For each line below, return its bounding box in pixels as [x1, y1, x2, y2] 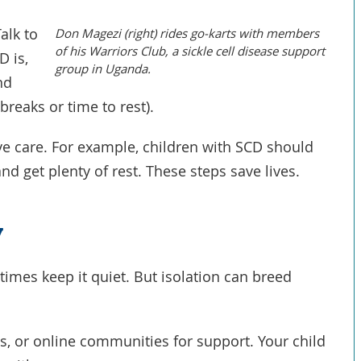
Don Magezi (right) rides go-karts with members [54, 24, 319, 41]
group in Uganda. [54, 60, 151, 77]
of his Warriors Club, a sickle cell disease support [54, 42, 325, 59]
